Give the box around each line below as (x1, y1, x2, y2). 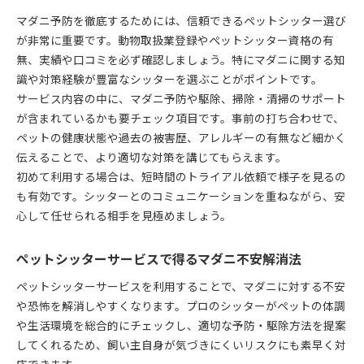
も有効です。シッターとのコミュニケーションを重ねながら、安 (16, 187, 345, 204)
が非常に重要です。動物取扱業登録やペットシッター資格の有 (16, 31, 334, 48)
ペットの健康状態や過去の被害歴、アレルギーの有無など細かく (16, 128, 346, 145)
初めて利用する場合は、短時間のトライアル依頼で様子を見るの (16, 167, 346, 184)
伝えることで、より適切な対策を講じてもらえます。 (16, 148, 287, 165)
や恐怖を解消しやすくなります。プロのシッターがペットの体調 (16, 297, 345, 314)
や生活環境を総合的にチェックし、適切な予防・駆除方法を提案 (16, 316, 346, 333)
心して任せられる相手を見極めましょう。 (16, 206, 232, 223)
